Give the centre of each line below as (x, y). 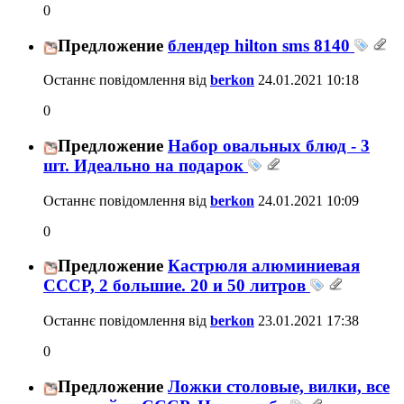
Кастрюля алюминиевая (264, 266)
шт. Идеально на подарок (146, 166)
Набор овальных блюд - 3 (269, 146)
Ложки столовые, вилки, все (279, 386)
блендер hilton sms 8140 (261, 45)
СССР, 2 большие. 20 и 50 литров (177, 286)
